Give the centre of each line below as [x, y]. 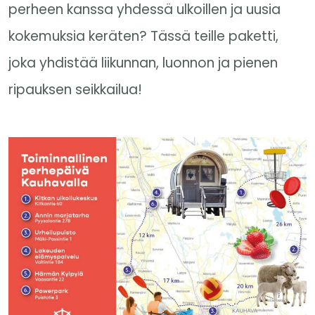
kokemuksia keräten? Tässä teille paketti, [143, 36]
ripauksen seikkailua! [75, 90]
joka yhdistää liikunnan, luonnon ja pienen [143, 63]
